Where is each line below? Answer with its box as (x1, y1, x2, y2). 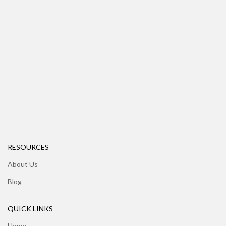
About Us (8, 160, 38, 169)
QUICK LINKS (8, 204, 53, 213)
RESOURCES (8, 143, 49, 152)
